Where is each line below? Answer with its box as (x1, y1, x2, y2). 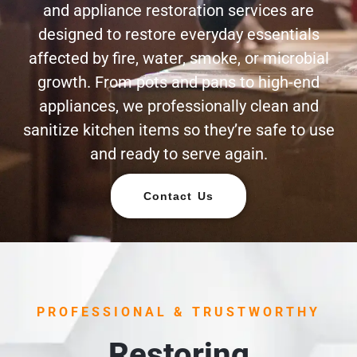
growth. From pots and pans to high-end (37, 73, 320, 92)
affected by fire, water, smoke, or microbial (28, 49, 329, 68)
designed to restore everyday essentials (37, 25, 320, 44)
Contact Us (143, 190, 214, 202)
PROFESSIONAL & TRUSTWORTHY (37, 304, 320, 320)
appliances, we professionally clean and (38, 96, 319, 116)
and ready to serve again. (89, 144, 268, 163)
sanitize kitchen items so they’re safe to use (22, 120, 335, 139)
